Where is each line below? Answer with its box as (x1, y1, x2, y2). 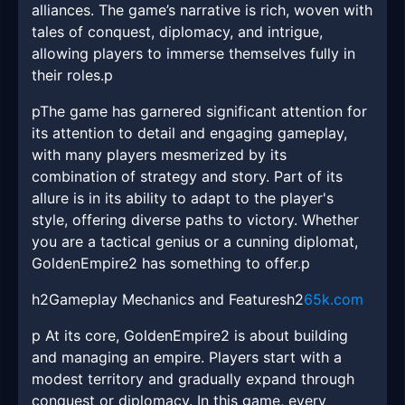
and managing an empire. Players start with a (32, 348, 342, 367)
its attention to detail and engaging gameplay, (32, 124, 347, 143)
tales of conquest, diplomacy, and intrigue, (32, 23, 323, 42)
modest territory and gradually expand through (32, 370, 354, 389)
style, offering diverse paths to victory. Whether (32, 211, 359, 230)
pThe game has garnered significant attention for (32, 102, 367, 121)
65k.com (304, 290, 363, 309)
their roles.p (32, 66, 113, 85)
